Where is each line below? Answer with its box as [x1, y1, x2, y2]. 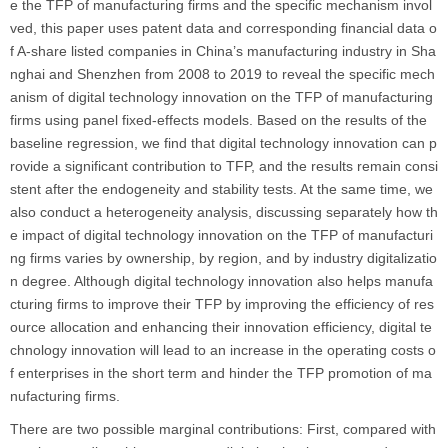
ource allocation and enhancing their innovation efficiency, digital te [10, 319, 432, 335]
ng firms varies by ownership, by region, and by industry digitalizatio [10, 250, 437, 266]
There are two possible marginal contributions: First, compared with [10, 421, 436, 437]
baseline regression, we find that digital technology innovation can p [10, 135, 437, 151]
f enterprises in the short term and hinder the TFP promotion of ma [10, 365, 432, 381]
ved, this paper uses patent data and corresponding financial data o [10, 20, 437, 36]
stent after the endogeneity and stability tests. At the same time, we [10, 181, 433, 197]
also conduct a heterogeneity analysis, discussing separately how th [10, 204, 438, 220]
